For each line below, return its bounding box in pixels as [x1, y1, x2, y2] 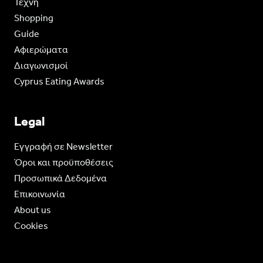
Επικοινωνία [14, 188, 65, 200]
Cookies [14, 220, 48, 231]
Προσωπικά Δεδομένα [14, 172, 107, 184]
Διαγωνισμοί [14, 59, 68, 71]
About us [14, 204, 51, 215]
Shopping [14, 12, 53, 23]
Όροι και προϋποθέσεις [14, 156, 113, 168]
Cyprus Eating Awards [14, 75, 104, 87]
